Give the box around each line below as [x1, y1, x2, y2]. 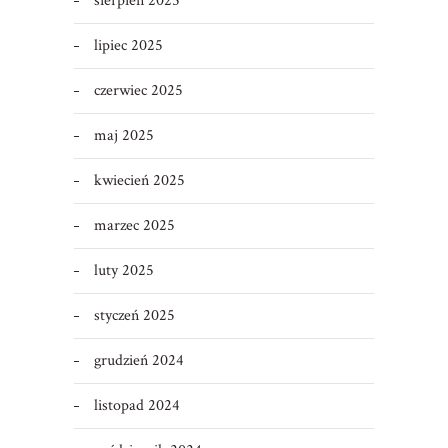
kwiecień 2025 [93, 170, 185, 192]
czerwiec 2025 [93, 80, 183, 102]
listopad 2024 [93, 395, 180, 417]
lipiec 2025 [93, 35, 163, 57]
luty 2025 [93, 260, 154, 282]
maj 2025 [93, 125, 154, 147]
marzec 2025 [93, 215, 175, 237]
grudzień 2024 [93, 350, 184, 372]
